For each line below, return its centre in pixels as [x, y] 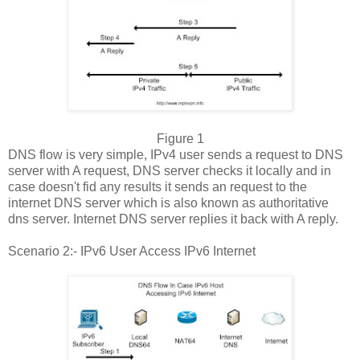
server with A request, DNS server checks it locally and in [170, 170]
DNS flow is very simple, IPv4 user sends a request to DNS [176, 154]
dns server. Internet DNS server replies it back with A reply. [175, 219]
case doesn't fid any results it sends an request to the [157, 186]
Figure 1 [180, 138]
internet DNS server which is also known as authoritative [168, 202]
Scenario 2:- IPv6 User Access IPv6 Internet [132, 251]
